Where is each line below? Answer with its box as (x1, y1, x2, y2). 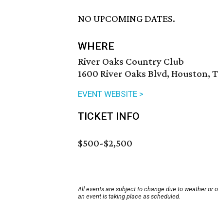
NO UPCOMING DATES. (78, 13, 175, 25)
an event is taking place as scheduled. (78, 193, 181, 200)
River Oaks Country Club (78, 55, 184, 68)
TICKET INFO (78, 110, 140, 123)
